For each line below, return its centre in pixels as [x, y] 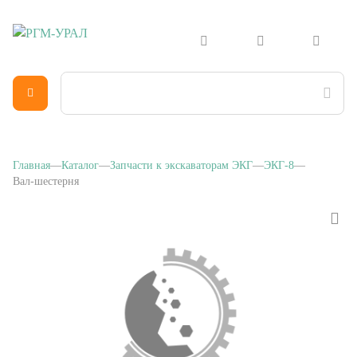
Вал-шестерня [47, 173]
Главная [31, 157]
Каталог [80, 157]
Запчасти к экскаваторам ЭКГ [181, 157]
